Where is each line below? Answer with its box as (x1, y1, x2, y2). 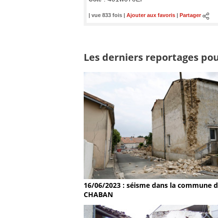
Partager (180, 12, 201, 18)
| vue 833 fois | (89, 12, 127, 18)
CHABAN (84, 190, 113, 200)
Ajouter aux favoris (127, 12, 175, 18)
